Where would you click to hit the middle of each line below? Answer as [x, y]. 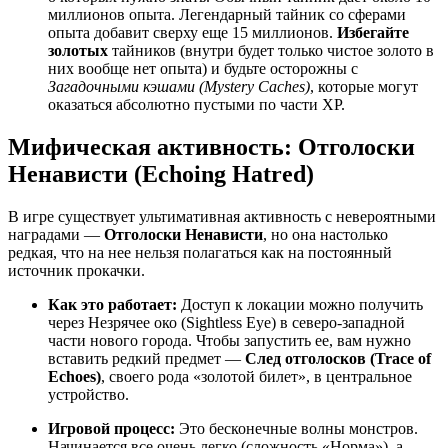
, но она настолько [325, 234]
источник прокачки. [76, 270]
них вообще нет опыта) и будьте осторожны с [203, 68]
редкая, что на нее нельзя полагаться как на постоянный [200, 252]
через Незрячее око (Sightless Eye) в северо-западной [226, 322]
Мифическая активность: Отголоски [211, 146]
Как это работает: [112, 304]
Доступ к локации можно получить [300, 304]
